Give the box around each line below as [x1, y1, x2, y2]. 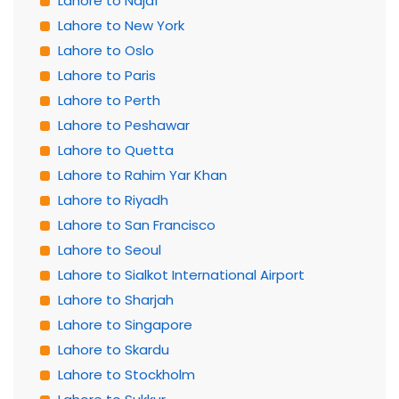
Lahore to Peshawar [58, 116, 190, 134]
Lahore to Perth [58, 91, 160, 110]
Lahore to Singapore [58, 315, 192, 334]
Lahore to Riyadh [58, 191, 168, 209]
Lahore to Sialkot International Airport [58, 265, 305, 284]
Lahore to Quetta [58, 141, 174, 159]
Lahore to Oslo [58, 41, 154, 60]
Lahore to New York [58, 16, 184, 35]
